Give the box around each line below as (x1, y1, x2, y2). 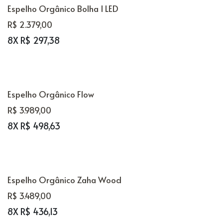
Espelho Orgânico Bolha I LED (7, 2, 118, 14)
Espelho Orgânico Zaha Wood (7, 174, 121, 186)
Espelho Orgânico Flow (7, 88, 94, 100)
